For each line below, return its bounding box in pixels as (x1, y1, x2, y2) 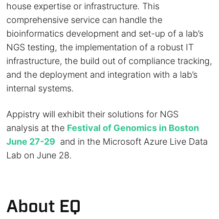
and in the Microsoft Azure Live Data (55, 136, 208, 147)
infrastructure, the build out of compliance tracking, (6, 56, 213, 66)
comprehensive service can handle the (6, 15, 163, 25)
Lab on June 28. (6, 150, 72, 160)
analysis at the (6, 123, 67, 133)
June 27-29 (6, 136, 56, 147)
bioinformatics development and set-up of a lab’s (6, 28, 204, 39)
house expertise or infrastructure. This (6, 1, 160, 11)
